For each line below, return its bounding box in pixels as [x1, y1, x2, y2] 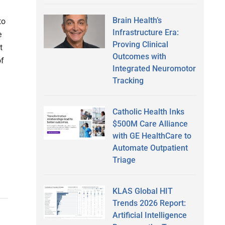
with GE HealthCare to [112, 131, 191, 141]
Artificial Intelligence [112, 210, 187, 220]
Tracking [112, 75, 144, 85]
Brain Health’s [112, 15, 162, 25]
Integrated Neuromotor [112, 63, 196, 73]
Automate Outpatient [112, 143, 188, 153]
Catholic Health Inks [112, 106, 184, 117]
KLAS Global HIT [112, 186, 173, 196]
